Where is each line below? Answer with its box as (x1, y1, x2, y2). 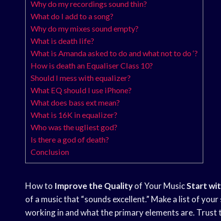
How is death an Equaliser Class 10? (31, 61, 153, 71)
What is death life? (31, 36, 94, 46)
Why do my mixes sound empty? (31, 24, 139, 34)
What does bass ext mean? (31, 98, 120, 108)
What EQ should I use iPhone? (31, 85, 132, 95)
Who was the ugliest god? (31, 122, 117, 132)
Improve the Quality (54, 181, 133, 191)
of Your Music (133, 181, 186, 191)
